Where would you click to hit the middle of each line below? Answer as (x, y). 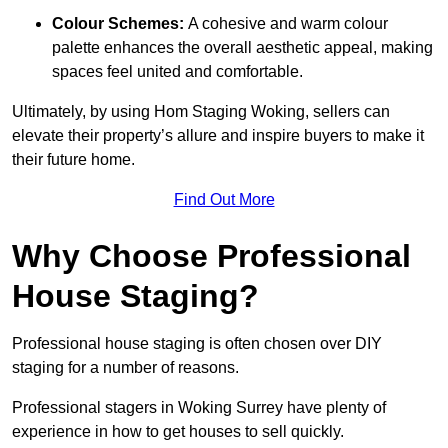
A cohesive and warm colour (286, 23)
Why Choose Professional (211, 255)
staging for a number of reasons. (125, 367)
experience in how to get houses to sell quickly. (178, 431)
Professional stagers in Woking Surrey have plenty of (199, 407)
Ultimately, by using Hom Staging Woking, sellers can (201, 111)
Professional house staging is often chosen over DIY (197, 343)
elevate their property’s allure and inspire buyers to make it (218, 135)
